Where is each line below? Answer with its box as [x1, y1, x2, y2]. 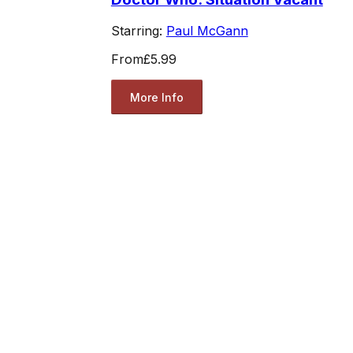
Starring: [110, 23, 166, 39]
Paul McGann [165, 23, 248, 39]
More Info [129, 90, 184, 104]
